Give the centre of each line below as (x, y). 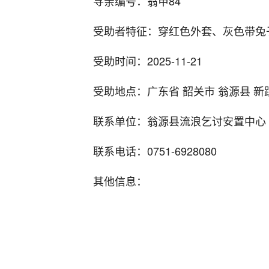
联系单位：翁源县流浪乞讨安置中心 (180, 121)
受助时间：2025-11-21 (148, 61)
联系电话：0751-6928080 (155, 151)
